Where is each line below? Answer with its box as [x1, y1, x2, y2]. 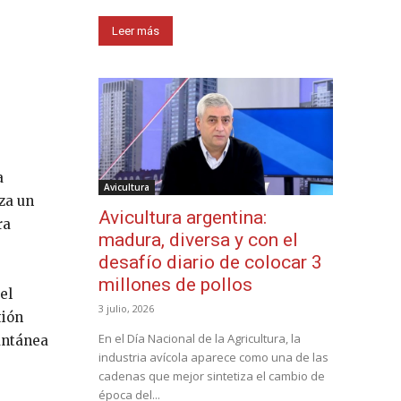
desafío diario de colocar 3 [98, 251, 322, 273]
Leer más [112, 23, 159, 38]
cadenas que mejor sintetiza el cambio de [98, 367, 325, 384]
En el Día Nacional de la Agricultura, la [98, 329, 301, 346]
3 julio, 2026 [98, 301, 154, 315]
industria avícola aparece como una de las [98, 348, 328, 365]
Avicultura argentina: [98, 206, 267, 228]
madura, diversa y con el [98, 228, 298, 251]
